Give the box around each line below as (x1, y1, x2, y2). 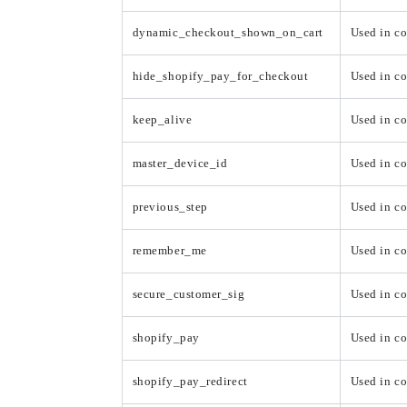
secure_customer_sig (132, 288, 245, 302)
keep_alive (132, 114, 193, 127)
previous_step (132, 201, 208, 214)
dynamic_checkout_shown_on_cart (132, 26, 323, 40)
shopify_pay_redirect (132, 375, 248, 389)
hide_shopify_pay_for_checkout (132, 70, 309, 84)
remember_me (132, 244, 207, 258)
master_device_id (132, 157, 228, 171)
